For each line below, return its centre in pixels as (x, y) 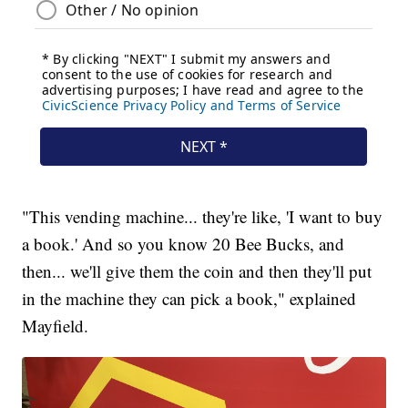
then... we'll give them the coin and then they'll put (197, 270)
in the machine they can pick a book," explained (189, 298)
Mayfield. (56, 325)
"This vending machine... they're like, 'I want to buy (203, 216)
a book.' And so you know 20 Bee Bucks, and (184, 243)
